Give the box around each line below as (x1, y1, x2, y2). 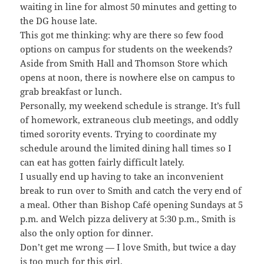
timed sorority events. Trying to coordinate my (20, 127, 217, 140)
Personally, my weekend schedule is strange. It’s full (20, 99, 241, 111)
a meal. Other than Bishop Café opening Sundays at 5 (20, 198, 243, 210)
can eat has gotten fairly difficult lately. (20, 156, 185, 168)
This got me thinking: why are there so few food (20, 28, 224, 41)
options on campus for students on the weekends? (20, 42, 233, 55)
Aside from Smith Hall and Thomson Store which (20, 57, 229, 69)
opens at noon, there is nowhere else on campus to (20, 71, 236, 83)
